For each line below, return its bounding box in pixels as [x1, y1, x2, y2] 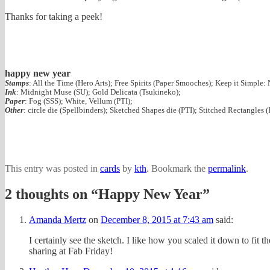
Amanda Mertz [29, 214, 86, 225]
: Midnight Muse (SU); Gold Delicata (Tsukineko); [16, 87, 181, 96]
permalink [208, 163, 246, 174]
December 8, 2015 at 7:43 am [101, 214, 213, 225]
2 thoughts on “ [5, 186, 98, 202]
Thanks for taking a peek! [5, 11, 102, 22]
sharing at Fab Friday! [29, 245, 113, 256]
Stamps [5, 78, 29, 87]
